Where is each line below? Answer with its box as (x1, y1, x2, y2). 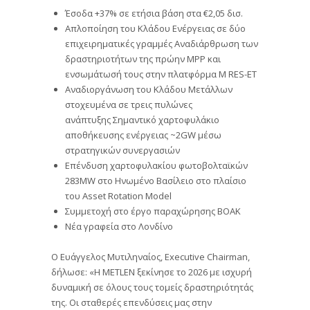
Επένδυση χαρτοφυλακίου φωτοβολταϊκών (65, 159, 248, 172)
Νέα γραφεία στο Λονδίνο (65, 220, 173, 233)
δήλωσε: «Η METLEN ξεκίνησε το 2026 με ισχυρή (51, 265, 252, 278)
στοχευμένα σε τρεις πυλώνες (65, 98, 192, 111)
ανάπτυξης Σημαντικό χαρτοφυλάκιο (65, 113, 219, 127)
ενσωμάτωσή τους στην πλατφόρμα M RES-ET (65, 68, 257, 81)
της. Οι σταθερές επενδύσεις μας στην (51, 295, 212, 309)
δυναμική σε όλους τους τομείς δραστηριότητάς (51, 280, 253, 293)
